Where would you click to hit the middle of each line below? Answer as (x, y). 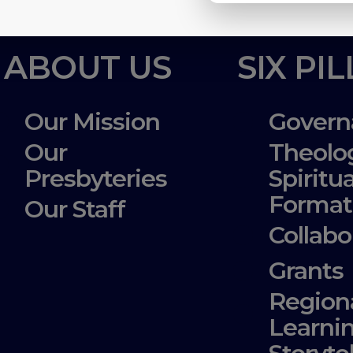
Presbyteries (96, 178)
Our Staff (75, 209)
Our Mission (92, 121)
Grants (306, 270)
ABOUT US (87, 67)
